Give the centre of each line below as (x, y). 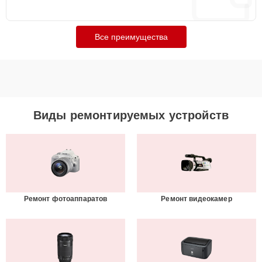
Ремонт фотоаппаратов (65, 199)
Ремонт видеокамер (196, 199)
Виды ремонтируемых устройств (131, 115)
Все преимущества (131, 37)
